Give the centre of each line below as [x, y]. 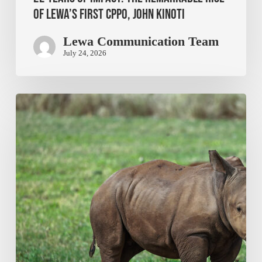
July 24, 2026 [85, 53]
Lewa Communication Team [141, 41]
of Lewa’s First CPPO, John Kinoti [109, 13]
